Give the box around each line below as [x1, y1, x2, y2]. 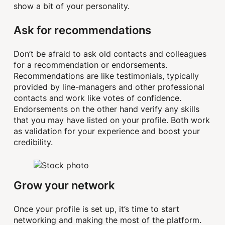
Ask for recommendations [14, 22, 152, 38]
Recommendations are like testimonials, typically [14, 70, 199, 82]
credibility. [14, 137, 53, 148]
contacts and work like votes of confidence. [14, 92, 182, 104]
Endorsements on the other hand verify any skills [14, 103, 200, 115]
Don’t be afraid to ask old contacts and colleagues [14, 48, 207, 60]
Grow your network [14, 177, 116, 193]
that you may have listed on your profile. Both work [14, 115, 210, 126]
